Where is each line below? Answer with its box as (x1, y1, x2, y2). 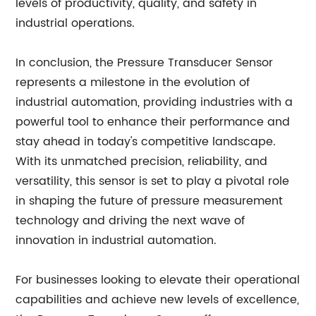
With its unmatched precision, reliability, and (16, 152, 268, 171)
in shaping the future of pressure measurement (16, 192, 284, 210)
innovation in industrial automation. (16, 231, 217, 250)
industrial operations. (16, 14, 135, 32)
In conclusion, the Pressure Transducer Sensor (16, 54, 274, 72)
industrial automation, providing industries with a (16, 93, 293, 111)
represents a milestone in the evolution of (16, 73, 250, 92)
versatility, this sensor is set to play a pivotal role (16, 172, 290, 190)
